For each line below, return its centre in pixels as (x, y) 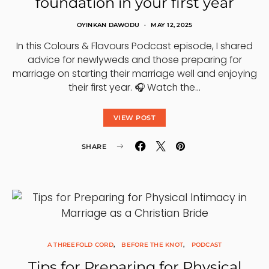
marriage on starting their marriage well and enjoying (134, 74)
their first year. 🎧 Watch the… (134, 87)
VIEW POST (134, 118)
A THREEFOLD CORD (80, 245)
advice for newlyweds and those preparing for (134, 60)
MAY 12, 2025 (172, 25)
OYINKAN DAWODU (108, 25)
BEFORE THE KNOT (152, 245)
